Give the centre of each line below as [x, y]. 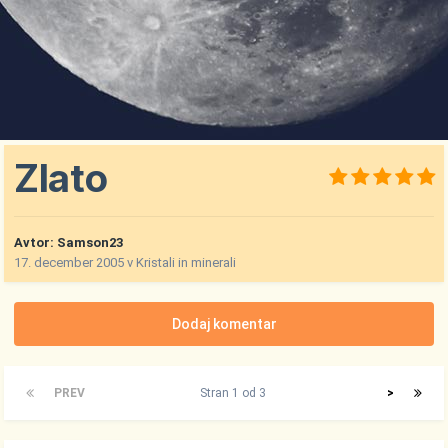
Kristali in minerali [186, 263]
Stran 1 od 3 [236, 393]
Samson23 [90, 243]
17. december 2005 [69, 263]
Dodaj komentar [224, 324]
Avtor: [36, 243]
